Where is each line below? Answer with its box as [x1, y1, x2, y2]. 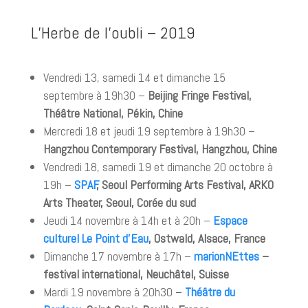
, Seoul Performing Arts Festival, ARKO [97, 177, 274, 192]
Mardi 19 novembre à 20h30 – [43, 284, 185, 300]
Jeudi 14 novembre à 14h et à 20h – [43, 212, 213, 228]
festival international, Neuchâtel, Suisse [43, 266, 229, 282]
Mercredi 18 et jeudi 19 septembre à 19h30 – [43, 123, 255, 139]
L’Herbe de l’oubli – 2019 [30, 22, 195, 43]
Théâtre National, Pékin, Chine [43, 105, 183, 121]
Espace [212, 212, 247, 228]
